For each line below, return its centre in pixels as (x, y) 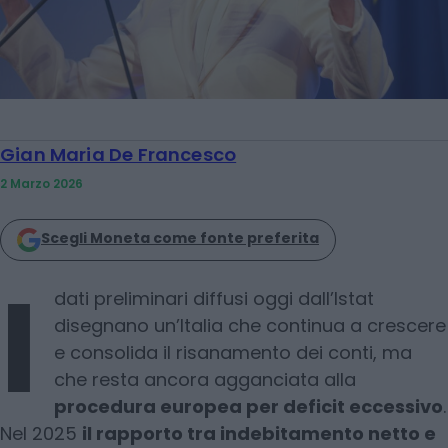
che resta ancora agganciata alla (205, 379)
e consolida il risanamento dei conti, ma (233, 352)
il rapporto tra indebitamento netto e (259, 433)
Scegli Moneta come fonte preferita (180, 237)
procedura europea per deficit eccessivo (248, 406)
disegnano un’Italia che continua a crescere (250, 325)
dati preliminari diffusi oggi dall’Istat (214, 298)
